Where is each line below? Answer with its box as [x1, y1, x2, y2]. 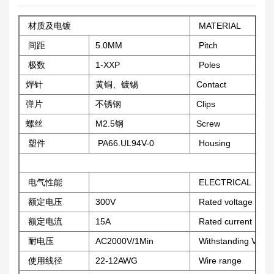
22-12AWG [95, 255, 138, 265]
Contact [196, 79, 226, 89]
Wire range [196, 255, 242, 265]
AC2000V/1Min [95, 235, 154, 246]
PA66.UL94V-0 [95, 138, 154, 148]
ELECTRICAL [196, 177, 251, 187]
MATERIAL [196, 20, 241, 31]
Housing [196, 138, 231, 148]
